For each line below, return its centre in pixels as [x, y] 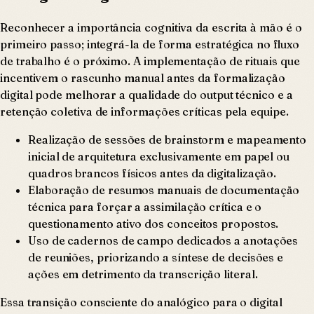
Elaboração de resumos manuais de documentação [164, 190]
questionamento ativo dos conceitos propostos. [153, 223]
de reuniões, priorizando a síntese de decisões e [156, 257]
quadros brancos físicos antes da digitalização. [152, 173]
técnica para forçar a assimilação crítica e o [145, 206]
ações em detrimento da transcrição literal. [143, 274]
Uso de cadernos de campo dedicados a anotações [163, 240]
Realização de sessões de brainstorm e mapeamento [168, 139]
